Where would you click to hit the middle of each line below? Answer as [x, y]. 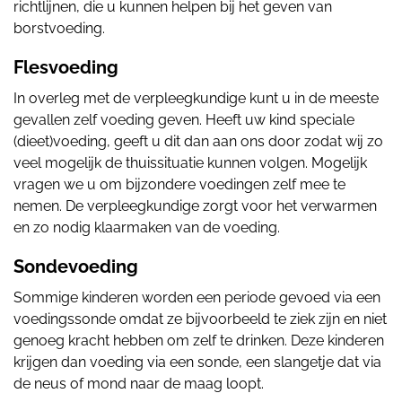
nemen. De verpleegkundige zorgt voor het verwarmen [195, 206]
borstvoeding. [59, 28]
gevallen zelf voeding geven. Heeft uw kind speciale [184, 120]
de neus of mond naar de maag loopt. [139, 384]
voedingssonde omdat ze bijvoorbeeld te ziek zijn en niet [200, 319]
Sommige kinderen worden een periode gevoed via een [197, 297]
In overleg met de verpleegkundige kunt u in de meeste [196, 98]
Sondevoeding [76, 267]
